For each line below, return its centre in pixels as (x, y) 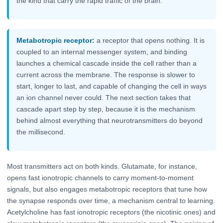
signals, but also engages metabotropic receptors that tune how (107, 189)
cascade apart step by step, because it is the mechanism (106, 109)
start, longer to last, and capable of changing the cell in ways (112, 86)
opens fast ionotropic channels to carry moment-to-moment (100, 177)
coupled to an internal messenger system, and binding (102, 52)
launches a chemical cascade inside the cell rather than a (107, 63)
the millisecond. (41, 132)
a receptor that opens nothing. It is (150, 41)
